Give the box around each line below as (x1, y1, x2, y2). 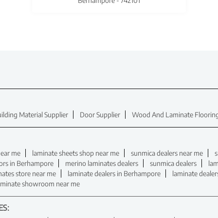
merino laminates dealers (65, 159, 138, 168)
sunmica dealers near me (131, 149, 203, 158)
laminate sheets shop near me (32, 149, 119, 158)
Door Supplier (80, 110, 120, 119)
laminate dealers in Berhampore (68, 169, 161, 178)
